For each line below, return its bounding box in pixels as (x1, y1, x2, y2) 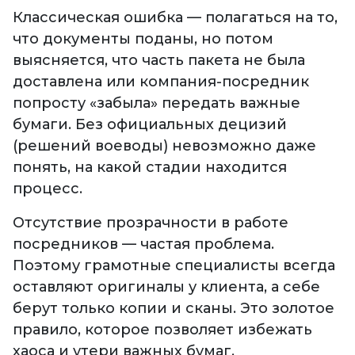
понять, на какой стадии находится (13, 158, 287, 177)
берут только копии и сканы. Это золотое (13, 300, 334, 318)
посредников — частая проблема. (13, 235, 274, 254)
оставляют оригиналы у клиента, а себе (13, 278, 320, 296)
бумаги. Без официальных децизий (13, 116, 287, 134)
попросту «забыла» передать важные (13, 94, 300, 113)
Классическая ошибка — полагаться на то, (13, 9, 338, 27)
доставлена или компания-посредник (13, 73, 309, 91)
